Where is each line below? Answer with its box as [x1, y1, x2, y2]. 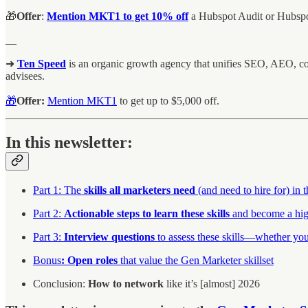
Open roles [67, 254, 118, 266]
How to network [85, 277, 164, 289]
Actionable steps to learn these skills [64, 207, 230, 219]
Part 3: [33, 230, 61, 243]
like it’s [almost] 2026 [164, 277, 260, 289]
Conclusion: [33, 277, 85, 289]
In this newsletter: [5, 133, 133, 151]
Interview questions [61, 230, 155, 243]
